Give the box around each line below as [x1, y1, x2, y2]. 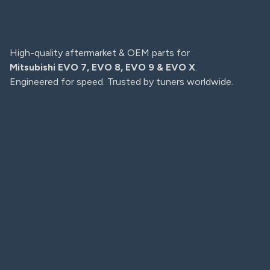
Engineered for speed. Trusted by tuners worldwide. [10, 76, 233, 87]
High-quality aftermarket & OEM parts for [10, 47, 190, 58]
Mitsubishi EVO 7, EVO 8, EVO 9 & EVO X [10, 61, 195, 73]
